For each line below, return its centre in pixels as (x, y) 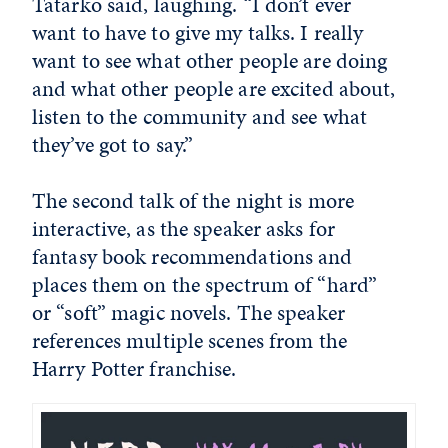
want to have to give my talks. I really (198, 32)
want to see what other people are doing (210, 60)
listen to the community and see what (200, 116)
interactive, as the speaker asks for (184, 228)
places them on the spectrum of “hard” (205, 284)
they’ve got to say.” (113, 144)
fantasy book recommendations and (192, 256)
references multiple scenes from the (189, 340)
